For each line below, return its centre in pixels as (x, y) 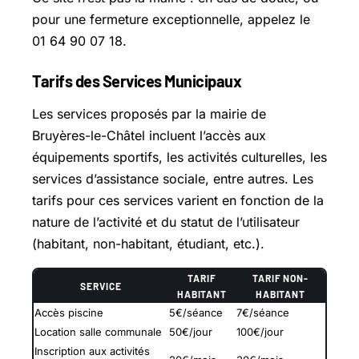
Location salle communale (98, 331)
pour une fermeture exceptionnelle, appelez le (171, 19)
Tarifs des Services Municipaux (137, 81)
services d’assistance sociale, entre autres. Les (173, 178)
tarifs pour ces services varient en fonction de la (178, 200)
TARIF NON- (280, 278)
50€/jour (191, 331)
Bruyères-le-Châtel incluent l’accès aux (149, 135)
